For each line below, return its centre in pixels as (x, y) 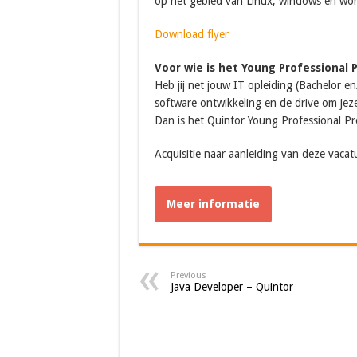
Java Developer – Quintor (231, 287)
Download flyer (191, 34)
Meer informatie (213, 204)
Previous (188, 275)
